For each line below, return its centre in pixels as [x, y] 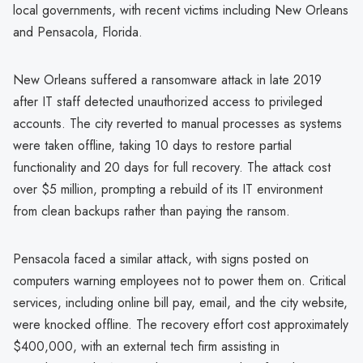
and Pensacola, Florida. [78, 32]
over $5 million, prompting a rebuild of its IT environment [168, 189]
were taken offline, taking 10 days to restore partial [152, 145]
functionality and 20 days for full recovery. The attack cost [172, 167]
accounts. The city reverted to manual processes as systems [177, 123]
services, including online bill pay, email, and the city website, [180, 302]
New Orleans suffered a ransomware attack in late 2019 [167, 79]
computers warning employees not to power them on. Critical [179, 280]
